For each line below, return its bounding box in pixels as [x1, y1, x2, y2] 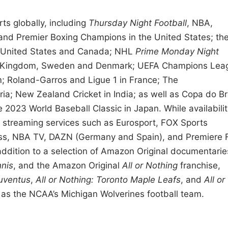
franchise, [180, 160, 220, 171]
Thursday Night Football [88, 18, 187, 28]
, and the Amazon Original [13, 160, 122, 171]
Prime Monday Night [135, 46, 219, 57]
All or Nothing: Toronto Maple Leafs [35, 175, 181, 185]
